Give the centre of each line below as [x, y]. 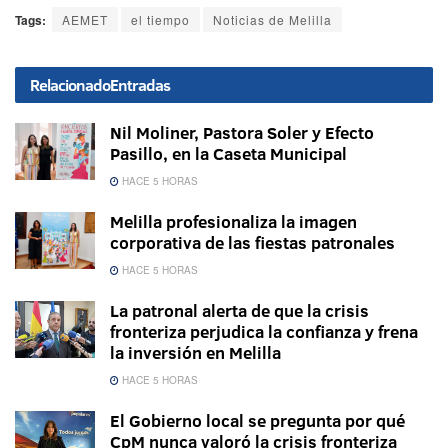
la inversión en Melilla [195, 353]
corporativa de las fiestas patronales [252, 243]
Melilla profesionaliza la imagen [233, 222]
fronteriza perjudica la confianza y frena [264, 332]
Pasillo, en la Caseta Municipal [228, 154]
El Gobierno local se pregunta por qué [257, 421]
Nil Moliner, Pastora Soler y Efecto [242, 133]
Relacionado [70, 85]
